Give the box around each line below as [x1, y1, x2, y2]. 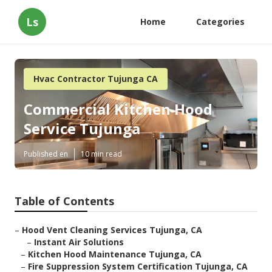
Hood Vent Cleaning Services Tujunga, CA [22, 224, 202, 236]
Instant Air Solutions [34, 236, 124, 248]
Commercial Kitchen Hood [24, 99, 212, 120]
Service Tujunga [24, 118, 140, 139]
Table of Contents [15, 194, 114, 209]
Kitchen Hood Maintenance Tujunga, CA [28, 248, 202, 260]
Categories [196, 16, 245, 27]
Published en [24, 149, 68, 160]
